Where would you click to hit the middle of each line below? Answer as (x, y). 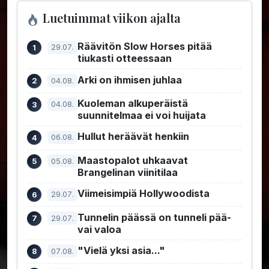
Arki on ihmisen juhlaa (130, 80)
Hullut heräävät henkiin (134, 137)
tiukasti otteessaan (125, 59)
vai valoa (100, 229)
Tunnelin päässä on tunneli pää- (155, 217)
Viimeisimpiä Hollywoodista (144, 194)
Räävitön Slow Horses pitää (145, 47)
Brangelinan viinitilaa (128, 172)
